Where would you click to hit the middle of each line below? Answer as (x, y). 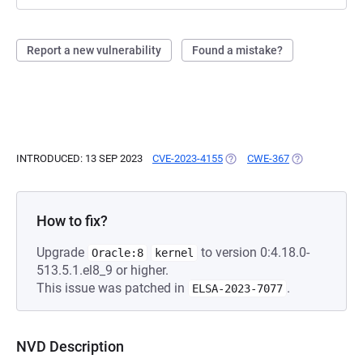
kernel (174, 253)
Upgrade (62, 252)
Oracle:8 (117, 253)
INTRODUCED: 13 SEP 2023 (79, 158)
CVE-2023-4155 (188, 158)
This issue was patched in (112, 288)
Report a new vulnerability (94, 50)
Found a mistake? (237, 50)
